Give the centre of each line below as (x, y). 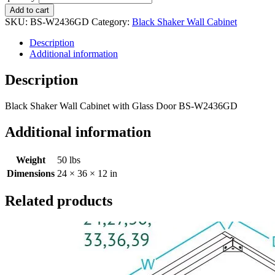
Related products (59, 201)
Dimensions (31, 173)
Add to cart (29, 10)
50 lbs (69, 160)
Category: (112, 21)
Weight (31, 160)
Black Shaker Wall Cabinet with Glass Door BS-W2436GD (121, 106)
